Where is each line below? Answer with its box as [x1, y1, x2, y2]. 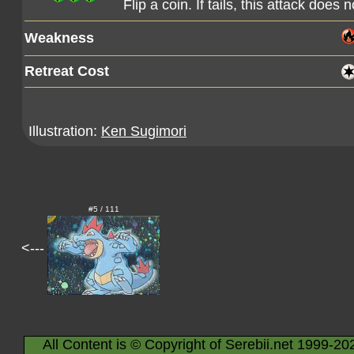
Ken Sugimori [101, 123, 186, 139]
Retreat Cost [24, 63, 109, 79]
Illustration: [28, 123, 101, 139]
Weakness [24, 30, 94, 46]
